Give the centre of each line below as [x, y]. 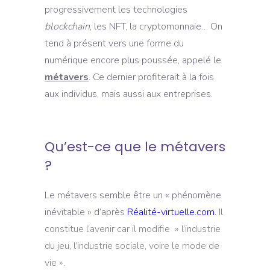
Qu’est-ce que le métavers [135, 146]
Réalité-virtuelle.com [171, 212]
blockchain [67, 26]
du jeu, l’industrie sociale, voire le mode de [132, 246]
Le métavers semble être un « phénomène [133, 195]
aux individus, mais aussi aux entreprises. [129, 94]
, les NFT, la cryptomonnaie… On [156, 26]
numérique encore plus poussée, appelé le [133, 60]
